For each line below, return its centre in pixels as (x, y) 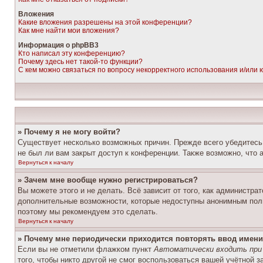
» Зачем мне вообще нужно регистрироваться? (108, 180)
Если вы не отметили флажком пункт (86, 249)
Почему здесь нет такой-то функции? (80, 62)
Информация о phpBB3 (58, 45)
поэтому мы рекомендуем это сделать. (88, 212)
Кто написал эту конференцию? (72, 53)
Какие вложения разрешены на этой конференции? (105, 22)
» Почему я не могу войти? (69, 132)
